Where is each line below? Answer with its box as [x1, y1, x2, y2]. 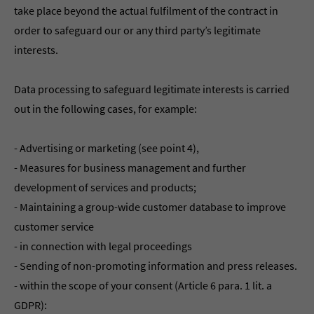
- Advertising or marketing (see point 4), [14, 141, 199, 155]
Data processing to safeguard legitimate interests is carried [14, 82, 289, 96]
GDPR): [14, 298, 47, 312]
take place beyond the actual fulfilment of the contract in [14, 4, 278, 18]
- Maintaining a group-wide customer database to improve [14, 200, 286, 214]
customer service [14, 219, 94, 233]
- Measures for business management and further [14, 161, 246, 175]
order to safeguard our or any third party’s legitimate [14, 23, 261, 37]
